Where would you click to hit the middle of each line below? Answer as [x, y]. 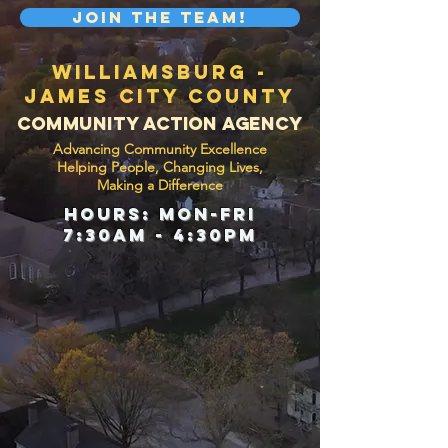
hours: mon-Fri [160, 214]
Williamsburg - [160, 72]
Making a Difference [160, 185]
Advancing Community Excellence [160, 149]
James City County [160, 96]
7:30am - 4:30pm [160, 235]
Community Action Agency [160, 123]
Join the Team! [160, 17]
